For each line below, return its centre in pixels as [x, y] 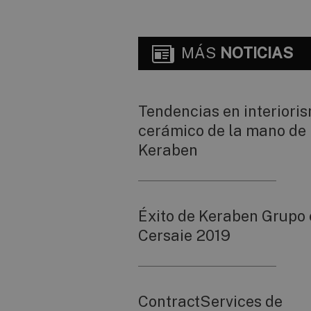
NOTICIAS [257, 53]
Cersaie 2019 [184, 235]
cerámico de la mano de [222, 130]
